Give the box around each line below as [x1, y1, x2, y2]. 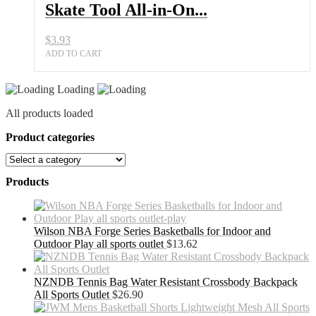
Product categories [6, 130, 95, 143]
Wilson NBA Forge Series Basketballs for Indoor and [34, 225, 271, 238]
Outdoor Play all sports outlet [34, 238, 164, 250]
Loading [57, 83, 97, 95]
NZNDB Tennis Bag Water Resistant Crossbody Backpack [34, 276, 298, 288]
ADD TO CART [45, 48, 102, 59]
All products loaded [6, 107, 93, 119]
